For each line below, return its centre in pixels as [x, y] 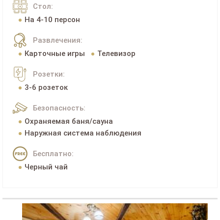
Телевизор [116, 53]
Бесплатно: [53, 153]
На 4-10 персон [52, 19]
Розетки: [49, 74]
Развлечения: [58, 40]
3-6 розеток [46, 87]
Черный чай [46, 167]
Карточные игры [55, 53]
